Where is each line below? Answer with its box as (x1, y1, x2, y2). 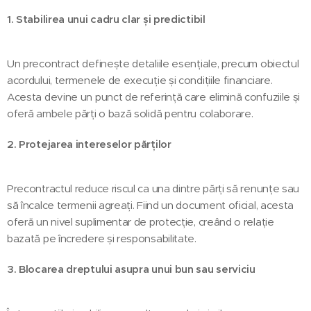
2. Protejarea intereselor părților (7, 137, 171, 151)
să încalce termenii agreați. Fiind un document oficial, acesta (7, 198, 294, 212)
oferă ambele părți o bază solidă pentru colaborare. (7, 106, 253, 120)
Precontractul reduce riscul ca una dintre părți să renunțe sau (7, 181, 300, 195)
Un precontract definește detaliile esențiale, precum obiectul (7, 56, 299, 70)
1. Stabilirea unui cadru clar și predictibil (7, 12, 205, 26)
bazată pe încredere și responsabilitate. (7, 231, 196, 245)
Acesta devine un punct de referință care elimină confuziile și (7, 90, 301, 103)
